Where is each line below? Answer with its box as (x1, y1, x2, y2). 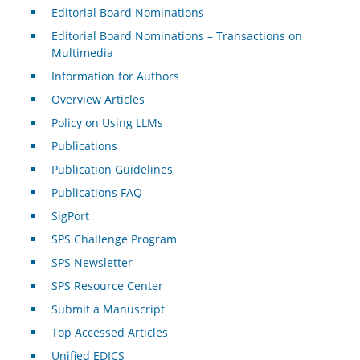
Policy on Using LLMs (51, 114, 163, 130)
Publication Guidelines (51, 161, 173, 177)
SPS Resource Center (51, 277, 163, 293)
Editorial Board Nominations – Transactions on (51, 27, 302, 43)
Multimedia (51, 44, 113, 60)
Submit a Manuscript (51, 301, 165, 317)
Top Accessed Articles (51, 324, 168, 340)
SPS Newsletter (51, 254, 133, 270)
